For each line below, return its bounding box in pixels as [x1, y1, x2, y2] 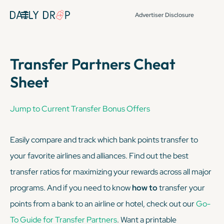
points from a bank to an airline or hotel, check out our [10, 198, 196, 209]
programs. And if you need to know [10, 182, 132, 193]
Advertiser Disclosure [135, 11, 194, 19]
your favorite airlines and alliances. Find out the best [10, 150, 188, 161]
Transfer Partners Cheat [10, 54, 175, 73]
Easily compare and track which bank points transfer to [10, 134, 198, 145]
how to [132, 182, 159, 193]
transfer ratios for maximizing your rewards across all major [10, 166, 211, 177]
